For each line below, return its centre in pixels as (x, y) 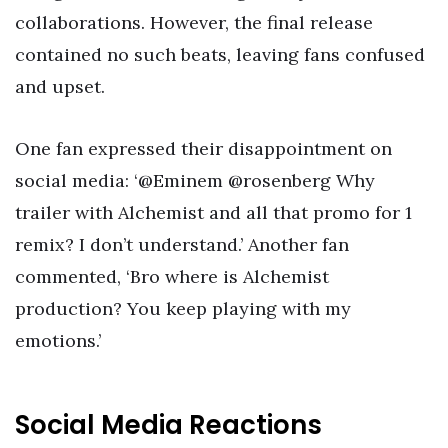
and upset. (60, 87)
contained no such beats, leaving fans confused (220, 55)
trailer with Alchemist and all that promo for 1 (213, 212)
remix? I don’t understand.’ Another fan (182, 244)
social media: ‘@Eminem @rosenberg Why (195, 180)
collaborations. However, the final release (194, 23)
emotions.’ (58, 340)
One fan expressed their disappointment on (203, 148)
